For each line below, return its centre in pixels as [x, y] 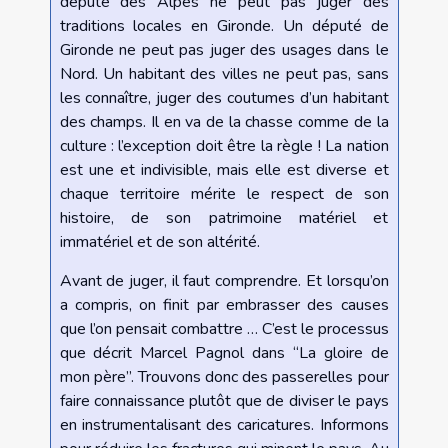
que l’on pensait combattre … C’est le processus [224, 329]
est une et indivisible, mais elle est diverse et [224, 170]
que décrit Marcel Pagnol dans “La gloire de [224, 353]
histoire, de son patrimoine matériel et [224, 218]
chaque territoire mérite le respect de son [224, 194]
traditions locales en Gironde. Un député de [224, 26]
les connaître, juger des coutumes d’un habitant [224, 98]
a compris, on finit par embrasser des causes [224, 305]
